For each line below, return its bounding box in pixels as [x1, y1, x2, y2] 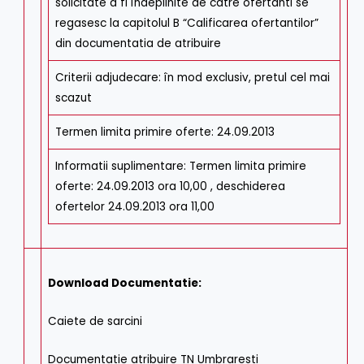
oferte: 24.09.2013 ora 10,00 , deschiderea [54, 179, 285, 195]
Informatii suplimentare [54, 158, 184, 175]
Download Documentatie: [47, 275, 201, 291]
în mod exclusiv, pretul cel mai [163, 70, 330, 86]
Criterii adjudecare [54, 70, 158, 86]
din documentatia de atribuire [54, 36, 221, 52]
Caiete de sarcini [47, 313, 142, 329]
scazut [54, 90, 92, 106]
